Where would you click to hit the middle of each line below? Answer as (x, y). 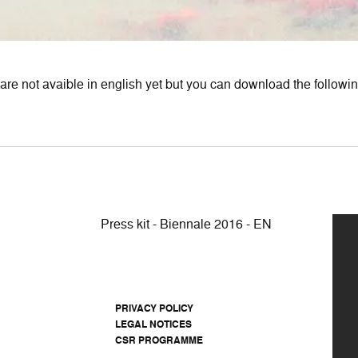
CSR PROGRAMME (159, 340)
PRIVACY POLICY (154, 308)
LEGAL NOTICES (153, 324)
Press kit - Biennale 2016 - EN (187, 224)
